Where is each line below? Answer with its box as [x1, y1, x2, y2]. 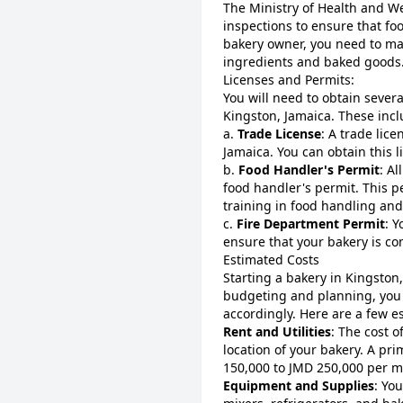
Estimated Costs [223, 251, 319, 268]
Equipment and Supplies [223, 377, 374, 394]
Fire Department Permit [233, 215, 385, 232]
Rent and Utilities [223, 323, 331, 340]
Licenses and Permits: [223, 71, 354, 88]
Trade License [237, 125, 321, 142]
